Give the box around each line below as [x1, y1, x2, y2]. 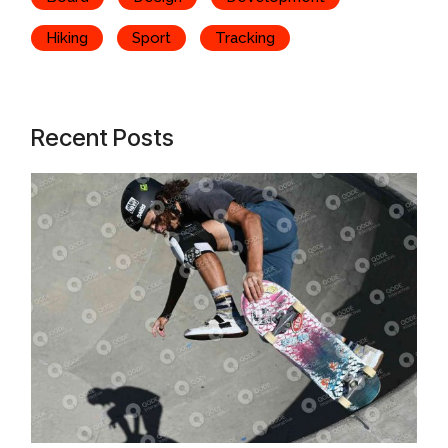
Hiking [46, 29, 89, 48]
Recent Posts [31, 123, 175, 153]
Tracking [215, 29, 276, 48]
